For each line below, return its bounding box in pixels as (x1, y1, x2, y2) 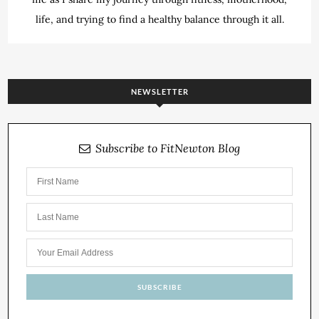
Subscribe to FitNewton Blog (95, 140, 240, 155)
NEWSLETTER (130, 86, 189, 96)
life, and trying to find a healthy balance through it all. (35, 12, 284, 26)
